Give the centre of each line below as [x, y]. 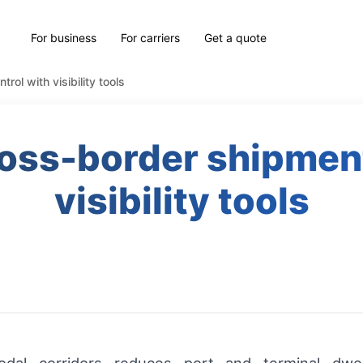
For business [64, 37]
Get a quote [236, 37]
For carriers [151, 37]
